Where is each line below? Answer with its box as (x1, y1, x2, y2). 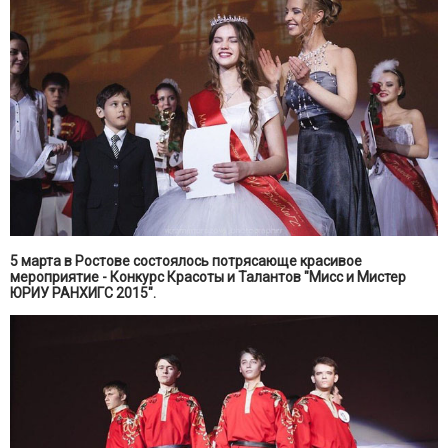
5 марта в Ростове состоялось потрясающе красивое (10, 252, 362, 269)
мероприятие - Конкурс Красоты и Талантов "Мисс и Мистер (10, 268, 406, 285)
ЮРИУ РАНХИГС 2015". (10, 284, 156, 301)
